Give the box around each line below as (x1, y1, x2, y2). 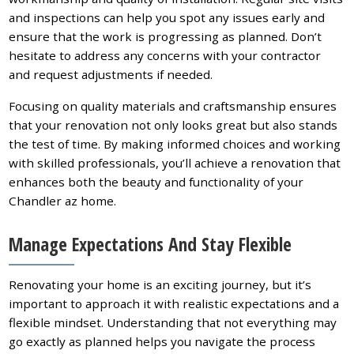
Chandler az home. (9, 192, 117, 209)
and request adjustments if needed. (9, 66, 213, 82)
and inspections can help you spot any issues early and (9, 9, 326, 25)
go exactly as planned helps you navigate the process (9, 333, 316, 350)
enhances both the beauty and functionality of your (9, 173, 304, 190)
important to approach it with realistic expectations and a (9, 296, 340, 312)
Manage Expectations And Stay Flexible (9, 231, 292, 257)
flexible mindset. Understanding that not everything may (9, 314, 337, 331)
